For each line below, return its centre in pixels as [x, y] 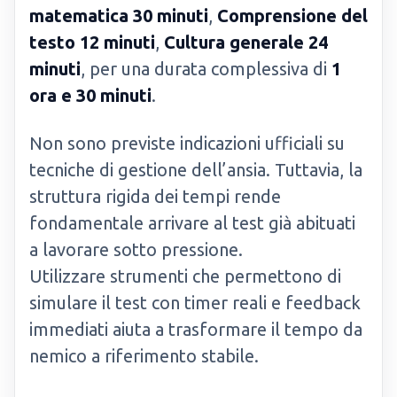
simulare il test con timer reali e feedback [195, 303]
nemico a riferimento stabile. [144, 356]
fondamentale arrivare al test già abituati [192, 223]
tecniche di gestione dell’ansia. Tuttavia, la [196, 170]
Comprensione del [292, 16]
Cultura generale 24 [246, 42]
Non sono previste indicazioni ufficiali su [187, 143]
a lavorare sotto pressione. [136, 249]
